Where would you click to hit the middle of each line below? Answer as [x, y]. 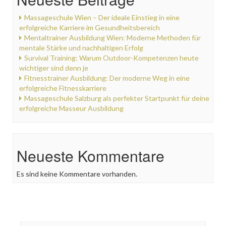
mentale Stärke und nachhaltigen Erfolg [81, 47]
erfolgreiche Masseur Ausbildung [71, 108]
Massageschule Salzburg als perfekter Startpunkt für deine [117, 98]
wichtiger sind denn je [54, 68]
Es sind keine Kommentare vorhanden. [77, 174]
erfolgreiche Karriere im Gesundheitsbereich [90, 27]
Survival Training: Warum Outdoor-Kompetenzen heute [111, 58]
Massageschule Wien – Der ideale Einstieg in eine [102, 17]
